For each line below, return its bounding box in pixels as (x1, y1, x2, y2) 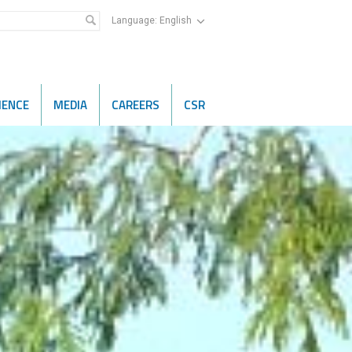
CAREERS (112, 96, 159, 114)
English (159, 15, 194, 26)
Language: (112, 15, 159, 26)
